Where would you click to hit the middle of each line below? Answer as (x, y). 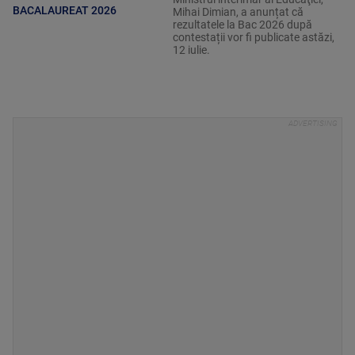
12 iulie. (191, 50)
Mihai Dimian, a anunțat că (238, 12)
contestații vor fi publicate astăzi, (253, 38)
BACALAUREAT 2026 (65, 10)
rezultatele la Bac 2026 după (242, 25)
